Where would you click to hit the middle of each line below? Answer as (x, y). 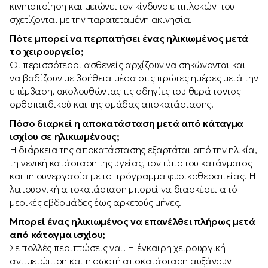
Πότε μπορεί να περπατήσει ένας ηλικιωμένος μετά (129, 38)
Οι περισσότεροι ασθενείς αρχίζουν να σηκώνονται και (128, 65)
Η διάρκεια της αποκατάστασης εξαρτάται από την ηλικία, (133, 150)
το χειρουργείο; (47, 51)
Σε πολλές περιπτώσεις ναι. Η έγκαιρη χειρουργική (118, 248)
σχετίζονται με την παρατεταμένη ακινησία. (101, 19)
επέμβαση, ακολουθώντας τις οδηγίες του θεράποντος (125, 91)
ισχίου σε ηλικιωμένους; (65, 136)
